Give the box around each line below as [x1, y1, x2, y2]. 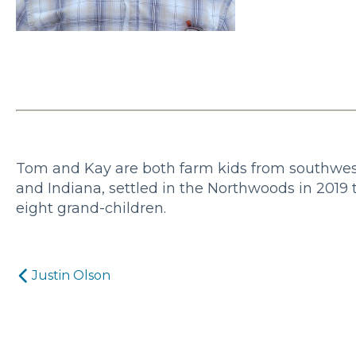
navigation [15, 296, 123, 319]
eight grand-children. [16, 199, 166, 217]
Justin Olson [32, 268, 110, 283]
